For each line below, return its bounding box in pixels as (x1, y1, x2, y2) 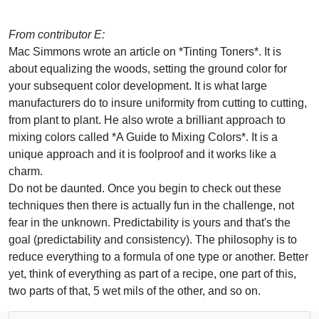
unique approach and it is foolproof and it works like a (9, 147, 276, 160)
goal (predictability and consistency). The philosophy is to (9, 233, 297, 246)
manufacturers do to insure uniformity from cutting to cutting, (9, 96, 307, 109)
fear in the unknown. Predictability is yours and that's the (9, 216, 291, 229)
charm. (9, 164, 43, 177)
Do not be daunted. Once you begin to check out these (9, 182, 281, 194)
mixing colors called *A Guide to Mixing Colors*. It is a (9, 130, 278, 143)
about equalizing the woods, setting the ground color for (9, 62, 287, 75)
